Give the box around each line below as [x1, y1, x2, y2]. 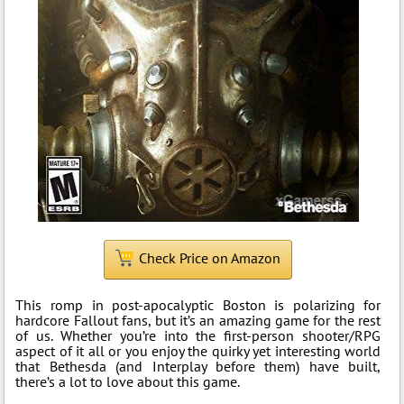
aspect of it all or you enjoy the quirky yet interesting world [15, 342, 381, 360]
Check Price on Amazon [139, 249, 281, 267]
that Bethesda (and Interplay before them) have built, [15, 357, 381, 375]
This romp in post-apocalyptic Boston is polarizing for [15, 296, 381, 314]
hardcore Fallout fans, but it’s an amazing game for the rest [15, 311, 381, 329]
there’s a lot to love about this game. [15, 372, 241, 390]
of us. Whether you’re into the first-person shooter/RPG [15, 326, 381, 344]
